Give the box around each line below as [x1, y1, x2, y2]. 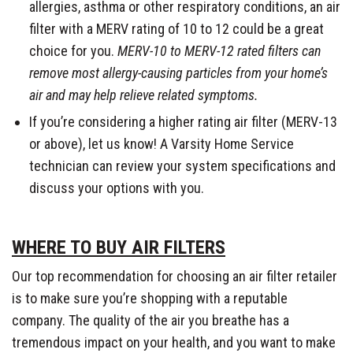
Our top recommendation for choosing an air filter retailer [12, 267, 337, 284]
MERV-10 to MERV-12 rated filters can [117, 42, 321, 59]
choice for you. [29, 42, 117, 59]
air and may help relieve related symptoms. [29, 86, 258, 103]
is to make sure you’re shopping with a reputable [12, 289, 288, 307]
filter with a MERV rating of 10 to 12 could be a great [29, 20, 324, 37]
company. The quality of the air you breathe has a [12, 311, 289, 329]
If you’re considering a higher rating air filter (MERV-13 [29, 113, 337, 130]
